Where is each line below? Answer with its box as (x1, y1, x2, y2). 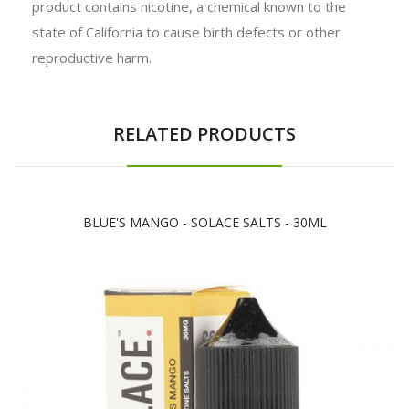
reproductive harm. (32, 47, 152, 67)
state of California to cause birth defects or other (32, 22, 341, 41)
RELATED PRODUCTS (113, 121, 296, 146)
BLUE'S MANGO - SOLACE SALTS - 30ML (82, 213, 327, 231)
